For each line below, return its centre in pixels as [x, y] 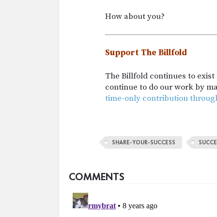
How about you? [135, 16]
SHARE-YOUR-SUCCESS [144, 142]
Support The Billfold [146, 53]
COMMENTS [97, 176]
